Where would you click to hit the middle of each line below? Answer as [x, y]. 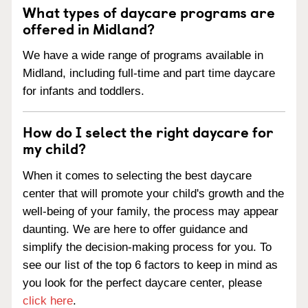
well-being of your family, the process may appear [151, 211]
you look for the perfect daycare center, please [142, 283]
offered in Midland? [89, 28]
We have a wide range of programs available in [143, 56]
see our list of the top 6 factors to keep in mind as [150, 265]
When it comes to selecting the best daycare [137, 176]
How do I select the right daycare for [148, 132]
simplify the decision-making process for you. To [147, 247]
